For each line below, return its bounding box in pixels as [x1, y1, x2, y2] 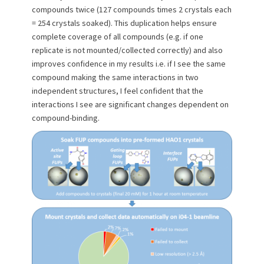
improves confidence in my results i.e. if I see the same [32, 58, 226, 69]
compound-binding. [32, 113, 100, 123]
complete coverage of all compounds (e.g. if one [32, 31, 203, 42]
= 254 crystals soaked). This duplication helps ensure [32, 18, 217, 28]
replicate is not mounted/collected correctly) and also [32, 45, 223, 55]
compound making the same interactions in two [32, 72, 199, 82]
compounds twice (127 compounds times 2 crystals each [32, 4, 232, 15]
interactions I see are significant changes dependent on [32, 99, 229, 110]
